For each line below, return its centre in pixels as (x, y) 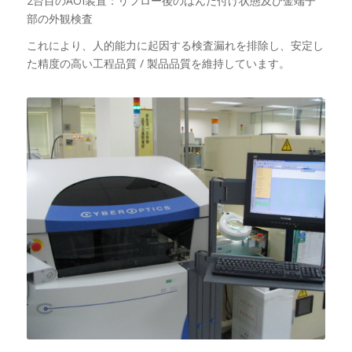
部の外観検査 (59, 18)
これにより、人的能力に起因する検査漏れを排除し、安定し (175, 46)
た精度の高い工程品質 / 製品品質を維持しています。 (158, 64)
